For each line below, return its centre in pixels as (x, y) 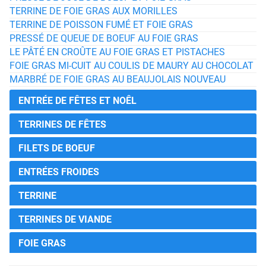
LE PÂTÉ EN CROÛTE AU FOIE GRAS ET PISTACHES (117, 52)
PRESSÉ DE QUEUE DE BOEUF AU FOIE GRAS (104, 38)
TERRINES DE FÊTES (62, 124)
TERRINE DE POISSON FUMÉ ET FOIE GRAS (101, 25)
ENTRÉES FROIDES (59, 172)
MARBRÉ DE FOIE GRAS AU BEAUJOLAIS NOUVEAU (118, 79)
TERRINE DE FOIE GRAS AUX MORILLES (94, 11)
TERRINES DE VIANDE (65, 219)
